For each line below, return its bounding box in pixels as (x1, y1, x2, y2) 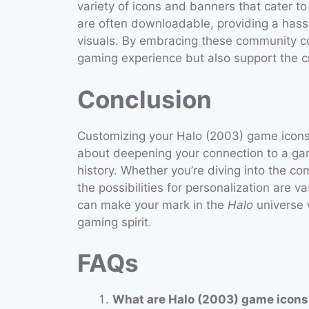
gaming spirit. (77, 215, 152, 229)
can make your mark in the (77, 197, 228, 212)
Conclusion (77, 84, 212, 114)
